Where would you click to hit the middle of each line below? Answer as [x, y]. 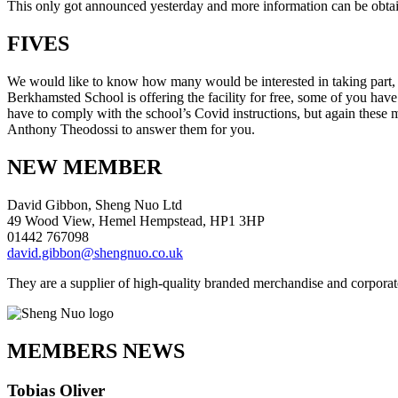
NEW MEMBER [84, 167]
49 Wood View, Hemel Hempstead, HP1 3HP [136, 220]
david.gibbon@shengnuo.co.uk [95, 252]
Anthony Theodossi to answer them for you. [131, 130]
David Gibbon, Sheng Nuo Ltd [95, 204]
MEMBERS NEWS [96, 350]
